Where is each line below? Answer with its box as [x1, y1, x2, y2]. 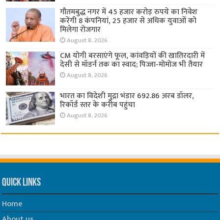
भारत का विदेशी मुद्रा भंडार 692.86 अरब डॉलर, [60, 89, 194, 103]
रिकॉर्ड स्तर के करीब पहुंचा [60, 98, 136, 111]
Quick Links [2, 177, 41, 189]
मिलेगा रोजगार [60, 23, 101, 37]
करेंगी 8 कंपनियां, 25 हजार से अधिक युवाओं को [60, 14, 197, 28]
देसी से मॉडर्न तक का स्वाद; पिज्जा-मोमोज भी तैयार [60, 58, 203, 72]
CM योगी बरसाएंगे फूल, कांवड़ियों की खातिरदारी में [60, 49, 205, 63]
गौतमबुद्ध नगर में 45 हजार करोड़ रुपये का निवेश [60, 5, 198, 19]
